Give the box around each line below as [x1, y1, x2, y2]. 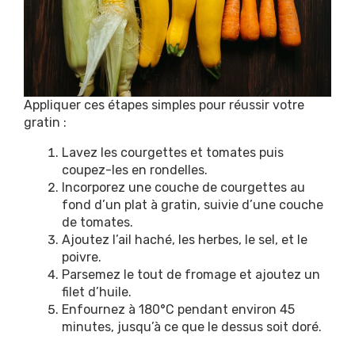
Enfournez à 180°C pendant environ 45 [62, 301, 295, 317]
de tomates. [62, 214, 133, 230]
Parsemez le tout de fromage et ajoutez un [62, 266, 320, 282]
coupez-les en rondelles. [62, 162, 208, 177]
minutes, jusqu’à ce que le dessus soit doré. [62, 319, 322, 334]
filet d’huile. [62, 284, 132, 300]
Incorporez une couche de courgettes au [62, 179, 305, 195]
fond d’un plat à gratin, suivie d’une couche [62, 197, 323, 212]
